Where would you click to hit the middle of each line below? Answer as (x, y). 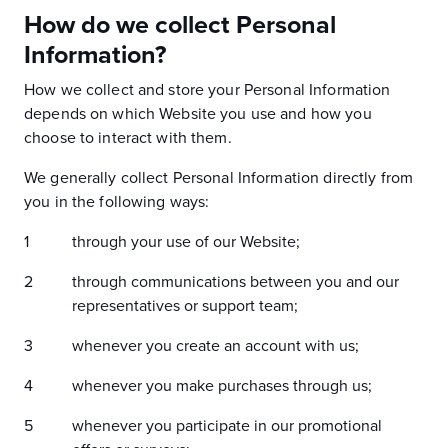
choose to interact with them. (128, 138)
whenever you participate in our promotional (227, 426)
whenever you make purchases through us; (222, 386)
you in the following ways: (117, 202)
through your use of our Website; (186, 242)
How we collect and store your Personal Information (207, 90)
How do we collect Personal (180, 25)
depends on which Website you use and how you (198, 114)
